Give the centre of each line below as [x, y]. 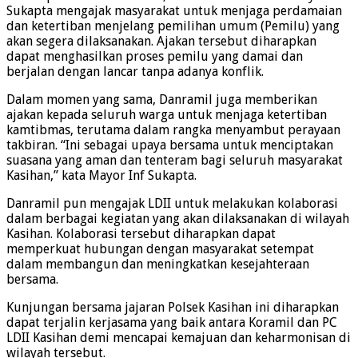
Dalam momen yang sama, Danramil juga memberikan [162, 99]
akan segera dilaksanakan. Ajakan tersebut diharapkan [161, 41]
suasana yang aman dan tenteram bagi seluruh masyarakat [175, 160]
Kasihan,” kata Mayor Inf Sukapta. [101, 175]
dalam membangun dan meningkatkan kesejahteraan [158, 264]
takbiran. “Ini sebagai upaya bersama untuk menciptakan [170, 145]
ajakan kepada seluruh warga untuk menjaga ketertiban [167, 114]
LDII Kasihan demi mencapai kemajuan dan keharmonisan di [179, 337]
